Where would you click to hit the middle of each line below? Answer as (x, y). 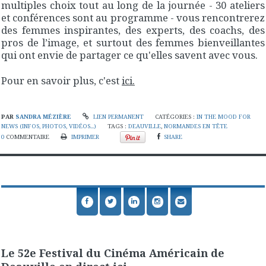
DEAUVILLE (145, 126)
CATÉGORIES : (176, 117)
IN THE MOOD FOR (224, 117)
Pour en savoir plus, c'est (61, 81)
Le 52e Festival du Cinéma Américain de (113, 253)
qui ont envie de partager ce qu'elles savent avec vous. (129, 55)
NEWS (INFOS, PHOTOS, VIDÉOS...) (49, 126)
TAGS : (118, 126)
